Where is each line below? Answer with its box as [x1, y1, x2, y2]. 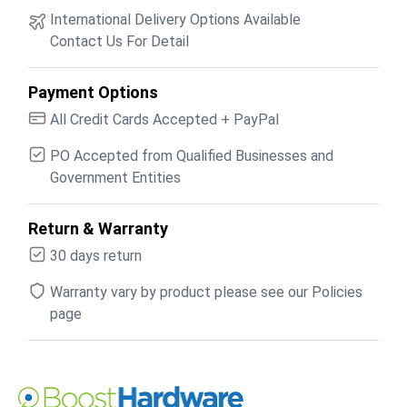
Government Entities [50, 168, 181, 186]
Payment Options [28, 82, 158, 102]
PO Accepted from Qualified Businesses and [50, 146, 333, 164]
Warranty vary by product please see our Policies [50, 283, 362, 301]
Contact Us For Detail [50, 32, 189, 50]
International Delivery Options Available [50, 10, 301, 28]
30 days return [50, 246, 142, 264]
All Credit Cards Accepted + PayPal [50, 110, 279, 128]
